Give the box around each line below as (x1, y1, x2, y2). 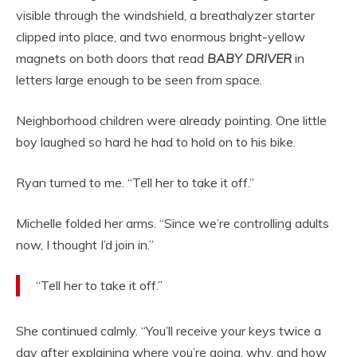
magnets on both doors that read (16, 50, 207, 67)
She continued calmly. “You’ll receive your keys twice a (16, 323, 321, 339)
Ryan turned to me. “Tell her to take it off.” (16, 175, 254, 191)
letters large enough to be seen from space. (16, 72, 262, 88)
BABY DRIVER (207, 50, 292, 67)
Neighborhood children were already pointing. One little (16, 112, 327, 129)
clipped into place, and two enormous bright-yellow (16, 29, 305, 45)
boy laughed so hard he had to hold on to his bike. (16, 134, 296, 151)
